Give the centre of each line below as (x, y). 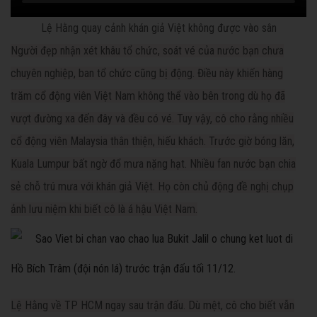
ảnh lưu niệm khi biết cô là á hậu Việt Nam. (104, 209)
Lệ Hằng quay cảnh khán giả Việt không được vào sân (158, 28)
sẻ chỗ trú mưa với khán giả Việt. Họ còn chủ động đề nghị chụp (152, 187)
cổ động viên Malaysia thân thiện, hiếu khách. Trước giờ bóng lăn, (152, 142)
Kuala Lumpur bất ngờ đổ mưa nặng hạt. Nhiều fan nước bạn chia (153, 164)
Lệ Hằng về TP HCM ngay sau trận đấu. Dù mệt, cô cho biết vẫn (152, 306)
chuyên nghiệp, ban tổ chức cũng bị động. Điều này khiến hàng (147, 74)
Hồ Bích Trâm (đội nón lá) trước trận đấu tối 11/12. (123, 269)
